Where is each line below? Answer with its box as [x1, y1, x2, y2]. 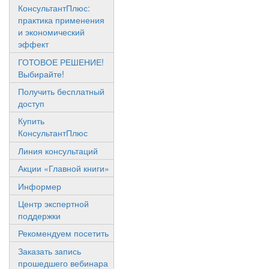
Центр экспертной [18, 197, 89, 210]
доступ [18, 97, 44, 110]
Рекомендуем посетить [18, 227, 109, 240]
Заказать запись [18, 244, 81, 257]
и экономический [18, 26, 85, 38]
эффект [18, 38, 49, 50]
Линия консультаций [18, 144, 98, 157]
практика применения [18, 14, 104, 26]
